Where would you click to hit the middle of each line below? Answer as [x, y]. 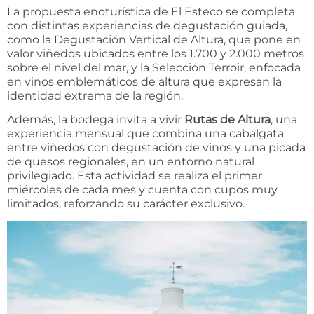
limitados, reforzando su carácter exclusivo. [126, 204]
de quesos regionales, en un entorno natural [131, 162]
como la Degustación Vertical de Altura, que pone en [154, 40]
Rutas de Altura [227, 120]
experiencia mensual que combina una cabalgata [145, 134]
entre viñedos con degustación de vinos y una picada [156, 148]
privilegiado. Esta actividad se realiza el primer [135, 176]
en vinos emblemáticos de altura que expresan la [144, 82]
